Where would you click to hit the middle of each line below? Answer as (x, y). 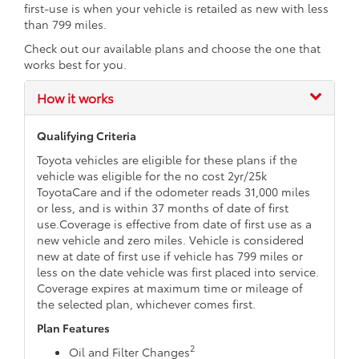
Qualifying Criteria (87, 135)
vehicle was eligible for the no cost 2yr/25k (152, 175)
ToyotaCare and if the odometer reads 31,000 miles (173, 191)
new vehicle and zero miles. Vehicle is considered (170, 239)
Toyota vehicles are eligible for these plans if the (167, 159)
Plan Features (73, 327)
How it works (75, 97)
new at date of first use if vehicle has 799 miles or (170, 255)
